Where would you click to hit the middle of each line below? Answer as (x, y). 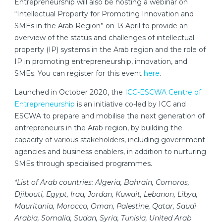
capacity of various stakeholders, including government (110, 139)
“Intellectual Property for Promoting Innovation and (104, 14)
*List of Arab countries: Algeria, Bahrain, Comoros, (102, 182)
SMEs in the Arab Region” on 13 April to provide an (101, 26)
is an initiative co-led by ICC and (130, 104)
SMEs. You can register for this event (79, 73)
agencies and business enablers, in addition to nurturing (110, 151)
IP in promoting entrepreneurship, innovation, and (101, 61)
